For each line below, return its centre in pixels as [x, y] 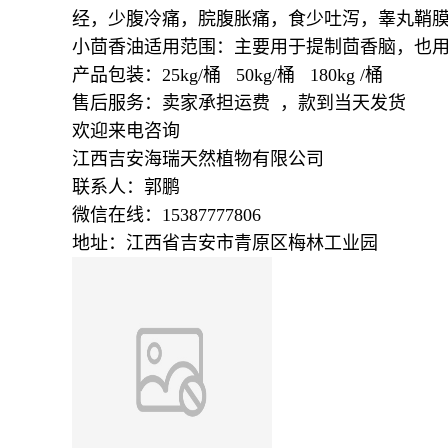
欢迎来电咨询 [126, 130]
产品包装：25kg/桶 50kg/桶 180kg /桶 [235, 74]
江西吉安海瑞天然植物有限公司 [198, 158]
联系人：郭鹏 [126, 186]
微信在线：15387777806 [166, 214]
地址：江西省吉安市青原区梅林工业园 [227, 242]
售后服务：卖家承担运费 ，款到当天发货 [239, 102]
